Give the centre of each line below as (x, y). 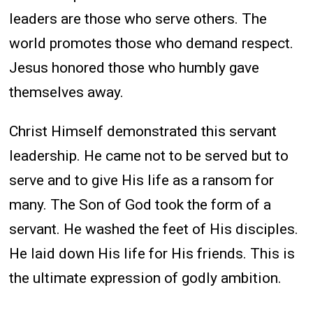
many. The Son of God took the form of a (140, 204)
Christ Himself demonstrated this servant (143, 131)
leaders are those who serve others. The (138, 19)
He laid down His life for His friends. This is (152, 253)
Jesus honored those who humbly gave (134, 67)
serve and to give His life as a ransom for (142, 180)
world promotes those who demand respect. (152, 43)
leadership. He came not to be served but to (149, 155)
